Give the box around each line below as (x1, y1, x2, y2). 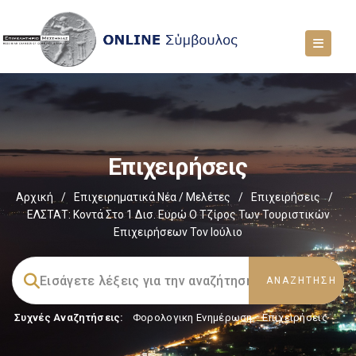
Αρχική (15, 191, 53, 203)
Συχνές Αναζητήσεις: (14, 311, 124, 323)
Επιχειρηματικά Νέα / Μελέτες (73, 191, 230, 203)
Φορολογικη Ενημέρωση (132, 311, 253, 323)
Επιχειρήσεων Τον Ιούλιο (114, 226, 242, 238)
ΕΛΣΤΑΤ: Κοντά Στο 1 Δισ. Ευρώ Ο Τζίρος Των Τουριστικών (26, 208, 330, 221)
